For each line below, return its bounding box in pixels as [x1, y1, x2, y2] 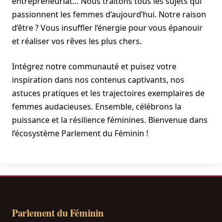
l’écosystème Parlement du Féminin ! [12, 128, 148, 139]
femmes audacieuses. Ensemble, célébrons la [12, 101, 181, 112]
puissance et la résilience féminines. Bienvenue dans [12, 114, 208, 126]
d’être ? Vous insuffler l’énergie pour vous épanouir [12, 22, 203, 34]
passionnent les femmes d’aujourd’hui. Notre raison [12, 9, 206, 20]
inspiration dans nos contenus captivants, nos [12, 74, 184, 86]
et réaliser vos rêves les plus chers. [12, 36, 142, 47]
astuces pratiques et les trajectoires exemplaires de [12, 88, 205, 99]
